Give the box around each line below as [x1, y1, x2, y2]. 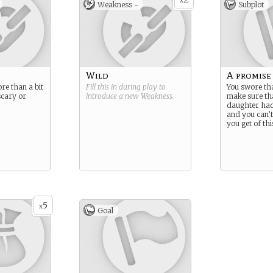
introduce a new [86, 91, 141, 101]
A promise [227, 69, 271, 81]
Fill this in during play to [86, 82, 166, 91]
